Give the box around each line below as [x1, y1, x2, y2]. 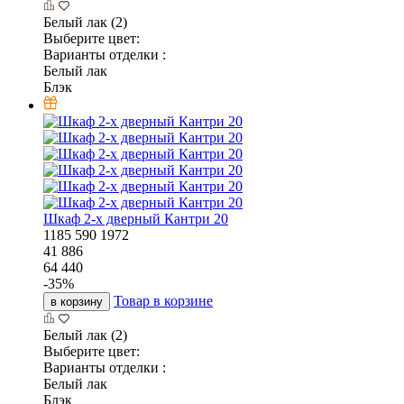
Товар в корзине [114, 293, 213, 309]
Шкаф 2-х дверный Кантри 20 [43, 211, 228, 227]
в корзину [50, 295, 103, 309]
